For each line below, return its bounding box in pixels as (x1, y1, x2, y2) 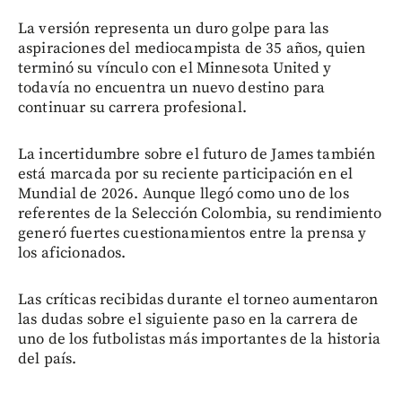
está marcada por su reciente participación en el (18, 163, 354, 184)
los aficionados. (18, 242, 127, 263)
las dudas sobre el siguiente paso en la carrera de (18, 309, 359, 329)
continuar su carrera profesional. (18, 97, 247, 118)
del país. (18, 348, 77, 369)
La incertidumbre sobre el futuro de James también (18, 144, 376, 164)
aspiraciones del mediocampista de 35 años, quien (18, 38, 366, 58)
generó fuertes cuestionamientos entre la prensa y (18, 223, 367, 243)
